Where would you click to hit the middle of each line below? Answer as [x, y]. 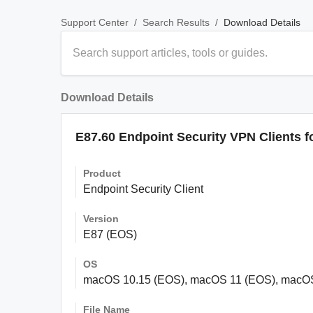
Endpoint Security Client [143, 189]
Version [101, 219]
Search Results [176, 22]
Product [102, 173]
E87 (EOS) [110, 234]
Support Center [95, 22]
